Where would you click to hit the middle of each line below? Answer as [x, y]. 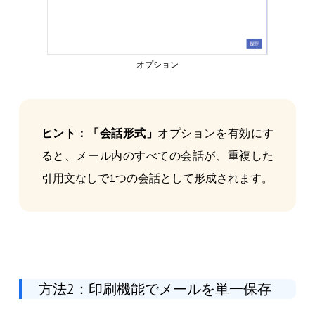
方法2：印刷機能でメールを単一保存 [155, 289]
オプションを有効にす [216, 133]
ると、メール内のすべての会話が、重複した [157, 155]
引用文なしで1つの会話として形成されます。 [157, 178]
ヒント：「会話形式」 [99, 133]
